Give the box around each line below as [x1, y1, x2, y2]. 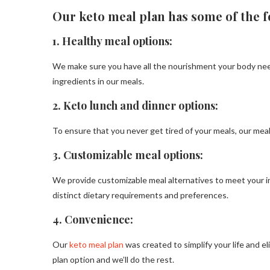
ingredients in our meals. [52, 76, 144, 87]
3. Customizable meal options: [52, 148, 203, 163]
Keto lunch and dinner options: [63, 98, 221, 113]
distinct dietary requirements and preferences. [52, 190, 228, 201]
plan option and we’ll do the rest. [52, 254, 174, 265]
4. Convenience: [52, 212, 133, 227]
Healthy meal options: [62, 34, 175, 49]
